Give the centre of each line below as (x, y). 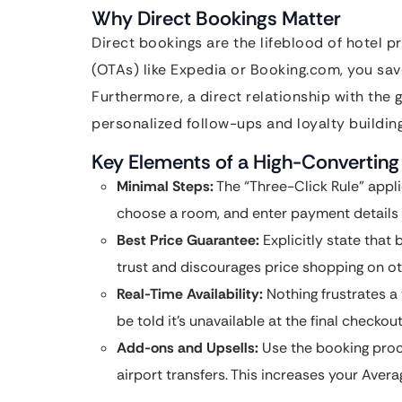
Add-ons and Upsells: (188, 348)
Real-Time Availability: (190, 294)
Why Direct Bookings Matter (216, 18)
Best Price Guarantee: (188, 240)
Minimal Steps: (165, 186)
